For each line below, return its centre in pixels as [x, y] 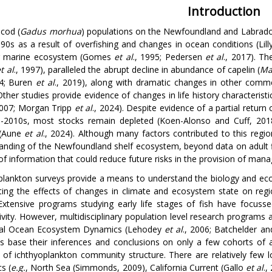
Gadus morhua [51, 31]
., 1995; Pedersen [169, 57]
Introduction [224, 11]
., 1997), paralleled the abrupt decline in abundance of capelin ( [137, 70]
